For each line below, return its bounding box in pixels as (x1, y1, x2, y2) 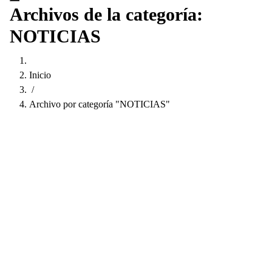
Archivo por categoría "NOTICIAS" (29, 99, 170, 109)
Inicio (29, 70, 51, 80)
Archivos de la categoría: (10, 4, 203, 25)
